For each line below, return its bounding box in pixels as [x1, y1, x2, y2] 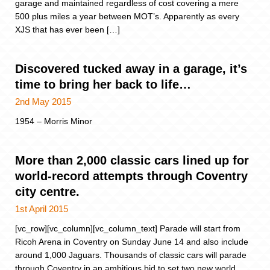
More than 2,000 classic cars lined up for [15, 154, 249, 168]
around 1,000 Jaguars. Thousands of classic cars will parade [15, 250, 246, 260]
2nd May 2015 [15, 96, 71, 107]
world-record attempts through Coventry [15, 169, 248, 183]
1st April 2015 [15, 204, 68, 215]
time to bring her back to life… [15, 77, 191, 91]
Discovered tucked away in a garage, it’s [15, 61, 247, 75]
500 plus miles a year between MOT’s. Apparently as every [15, 11, 239, 21]
